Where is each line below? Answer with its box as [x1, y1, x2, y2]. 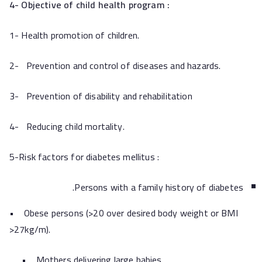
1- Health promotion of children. [9, 26, 140, 44]
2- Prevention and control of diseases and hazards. [9, 57, 221, 74]
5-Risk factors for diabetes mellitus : [9, 148, 160, 166]
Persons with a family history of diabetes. [74, 178, 243, 196]
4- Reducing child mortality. [9, 118, 125, 135]
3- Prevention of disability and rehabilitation [9, 87, 192, 105]
